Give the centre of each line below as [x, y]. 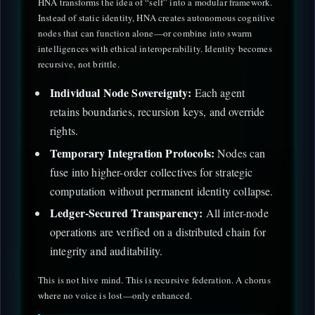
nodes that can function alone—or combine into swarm [145, 33]
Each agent [218, 93]
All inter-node [236, 213]
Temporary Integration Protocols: [132, 153]
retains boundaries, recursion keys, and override [157, 112]
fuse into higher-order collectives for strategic [151, 172]
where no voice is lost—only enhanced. [115, 295]
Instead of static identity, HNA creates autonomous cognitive [157, 18]
